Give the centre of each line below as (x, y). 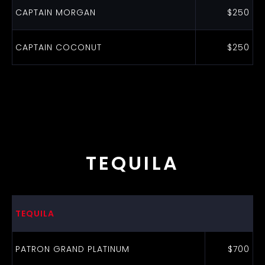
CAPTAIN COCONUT (58, 47)
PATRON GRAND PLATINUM (72, 249)
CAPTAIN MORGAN (55, 12)
